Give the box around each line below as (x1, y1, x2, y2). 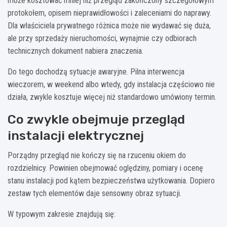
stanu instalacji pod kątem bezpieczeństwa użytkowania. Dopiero (8, 175, 215, 185)
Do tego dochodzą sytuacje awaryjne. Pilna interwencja (8, 66, 184, 77)
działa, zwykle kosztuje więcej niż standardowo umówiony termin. (8, 92, 216, 102)
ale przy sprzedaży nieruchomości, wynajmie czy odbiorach (8, 33, 197, 43)
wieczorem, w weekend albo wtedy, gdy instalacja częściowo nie (8, 79, 215, 89)
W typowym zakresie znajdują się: (8, 209, 116, 219)
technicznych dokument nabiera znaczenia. (8, 46, 143, 56)
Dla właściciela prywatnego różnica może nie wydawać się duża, (8, 20, 211, 30)
